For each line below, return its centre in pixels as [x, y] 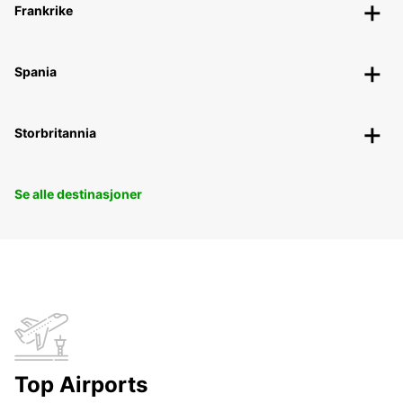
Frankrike [44, 11]
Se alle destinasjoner [78, 194]
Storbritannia [55, 133]
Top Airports [81, 385]
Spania [36, 72]
